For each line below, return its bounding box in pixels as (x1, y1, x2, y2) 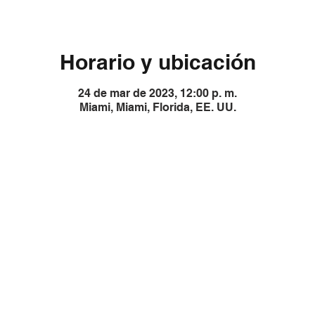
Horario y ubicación (59, 49, 256, 75)
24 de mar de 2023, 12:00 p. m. (78, 86, 237, 100)
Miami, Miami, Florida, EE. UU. (79, 101, 236, 114)
